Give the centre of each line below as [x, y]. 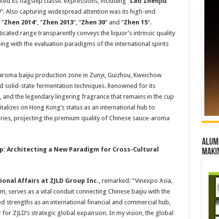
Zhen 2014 [19, 22]
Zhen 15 [135, 22]
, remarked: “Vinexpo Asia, [135, 181]
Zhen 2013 [58, 22]
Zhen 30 [93, 22]
